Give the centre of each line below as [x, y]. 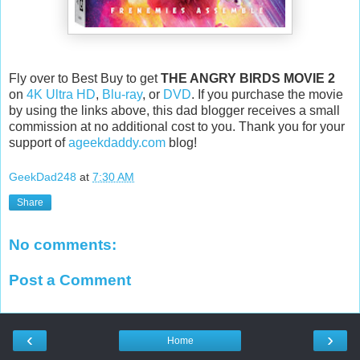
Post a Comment [70, 280]
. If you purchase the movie [267, 94]
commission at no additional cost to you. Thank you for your [177, 126]
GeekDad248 [43, 177]
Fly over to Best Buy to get [85, 78]
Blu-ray [122, 94]
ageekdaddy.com [117, 142]
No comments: [63, 244]
